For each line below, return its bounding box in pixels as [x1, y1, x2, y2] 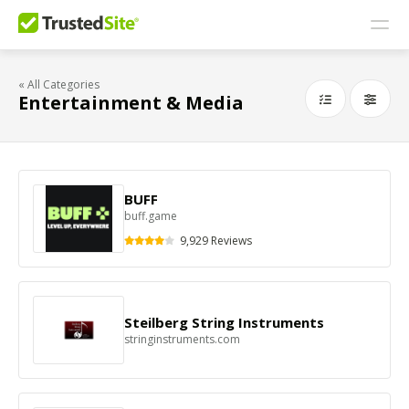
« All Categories [18, 77, 100, 92]
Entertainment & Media [18, 90, 244, 115]
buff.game [124, 207, 177, 224]
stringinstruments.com [124, 331, 240, 347]
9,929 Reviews [177, 232, 252, 248]
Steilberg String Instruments [124, 313, 324, 331]
